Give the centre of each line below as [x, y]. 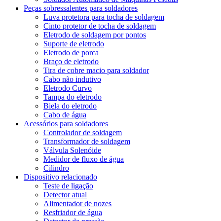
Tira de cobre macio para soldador [96, 71]
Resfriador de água [73, 213]
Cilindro [56, 168]
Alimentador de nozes [77, 204]
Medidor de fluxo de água [84, 159]
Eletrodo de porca [71, 53]
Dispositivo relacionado [60, 177]
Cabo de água [65, 115]
